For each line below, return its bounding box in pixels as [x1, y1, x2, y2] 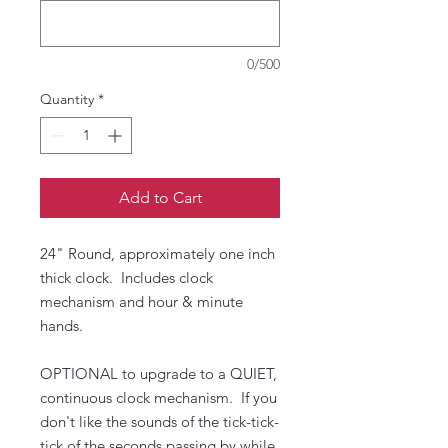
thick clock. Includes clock [40, 268, 213, 287]
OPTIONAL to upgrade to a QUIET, [40, 364, 277, 383]
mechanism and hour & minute [40, 292, 243, 311]
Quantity [40, 90, 94, 108]
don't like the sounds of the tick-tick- [40, 412, 279, 431]
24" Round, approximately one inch [40, 244, 275, 263]
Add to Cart [118, 188, 202, 207]
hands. [40, 316, 83, 335]
